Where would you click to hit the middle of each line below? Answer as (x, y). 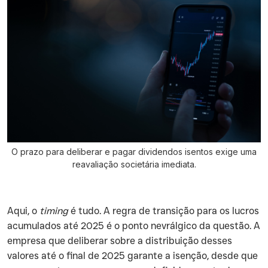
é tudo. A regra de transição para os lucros (164, 211)
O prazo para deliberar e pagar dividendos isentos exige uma (134, 152)
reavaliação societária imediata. (134, 164)
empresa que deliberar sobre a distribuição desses (120, 241)
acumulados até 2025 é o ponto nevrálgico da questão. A (134, 226)
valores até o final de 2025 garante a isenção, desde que (133, 256)
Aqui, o (23, 211)
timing (54, 211)
